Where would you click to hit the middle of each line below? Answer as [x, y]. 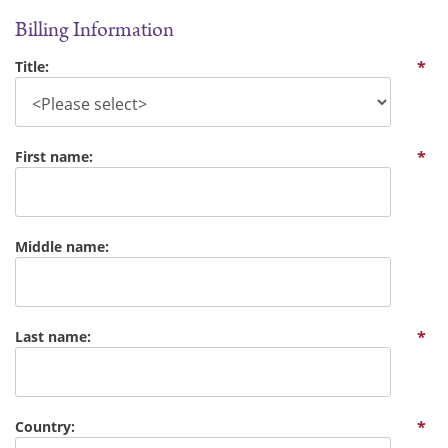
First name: [54, 157]
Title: [32, 67]
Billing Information [94, 30]
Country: [45, 427]
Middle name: [62, 247]
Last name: [53, 337]
